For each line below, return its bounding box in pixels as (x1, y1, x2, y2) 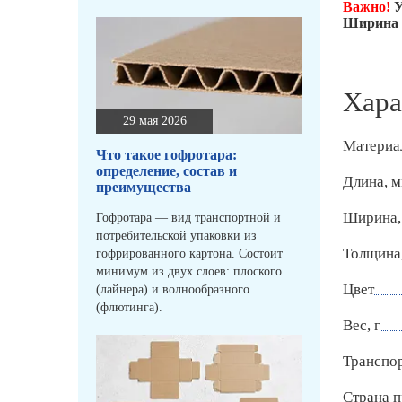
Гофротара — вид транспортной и (96, 211, 281, 225)
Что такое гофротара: (96, 147, 237, 163)
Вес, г (343, 317, 380, 335)
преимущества (96, 179, 191, 196)
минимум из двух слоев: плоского (96, 265, 282, 279)
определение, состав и (96, 163, 237, 179)
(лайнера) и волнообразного (96, 283, 249, 297)
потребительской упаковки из (96, 229, 257, 243)
